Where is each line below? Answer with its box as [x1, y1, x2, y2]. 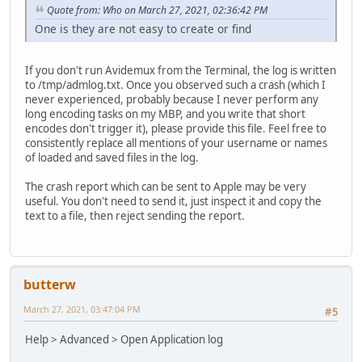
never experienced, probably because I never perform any [25, 91, 318, 107]
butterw [23, 275, 76, 293]
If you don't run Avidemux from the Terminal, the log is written [25, 62, 336, 78]
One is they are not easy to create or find [35, 20, 251, 36]
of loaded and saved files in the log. [25, 149, 199, 165]
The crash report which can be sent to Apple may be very [25, 179, 306, 194]
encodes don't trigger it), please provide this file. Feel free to [25, 120, 326, 136]
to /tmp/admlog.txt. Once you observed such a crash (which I [25, 77, 326, 92]
